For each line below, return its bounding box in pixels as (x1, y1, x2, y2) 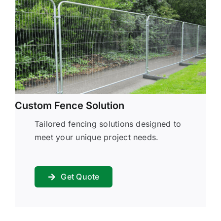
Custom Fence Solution (14, 100, 124, 112)
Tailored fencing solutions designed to (34, 119, 182, 129)
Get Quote (61, 172, 100, 182)
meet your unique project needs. (34, 132, 159, 143)
